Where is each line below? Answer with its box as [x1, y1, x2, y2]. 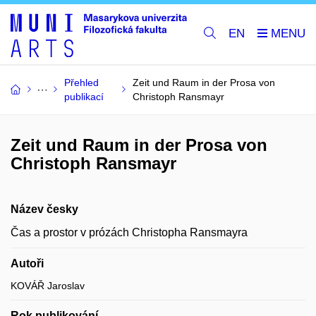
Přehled [64, 76, 99, 88]
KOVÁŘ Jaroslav [11, 279, 85, 291]
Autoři [11, 257, 44, 269]
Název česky [11, 202, 78, 215]
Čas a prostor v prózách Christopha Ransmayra [11, 226, 248, 238]
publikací [64, 90, 104, 102]
